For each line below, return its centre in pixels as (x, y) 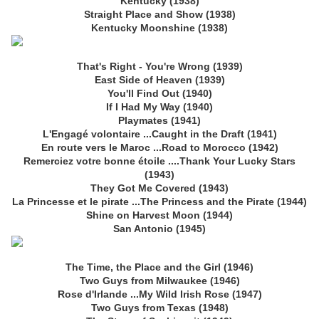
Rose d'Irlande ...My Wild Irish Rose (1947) (159, 294)
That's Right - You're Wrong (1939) (159, 67)
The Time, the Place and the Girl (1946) (159, 267)
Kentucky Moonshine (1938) (159, 28)
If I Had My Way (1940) (159, 107)
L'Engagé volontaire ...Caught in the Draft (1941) (159, 134)
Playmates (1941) (159, 121)
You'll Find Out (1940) (159, 94)
